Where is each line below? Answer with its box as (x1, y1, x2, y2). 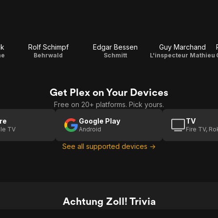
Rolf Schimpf (28, 43, 69, 51)
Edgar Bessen (93, 43, 138, 51)
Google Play (79, 117, 120, 125)
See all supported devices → (62, 142, 156, 150)
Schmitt (104, 52, 127, 59)
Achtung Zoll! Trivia (62, 195, 156, 207)
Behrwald (34, 52, 63, 59)
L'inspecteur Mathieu (150, 52, 215, 59)
